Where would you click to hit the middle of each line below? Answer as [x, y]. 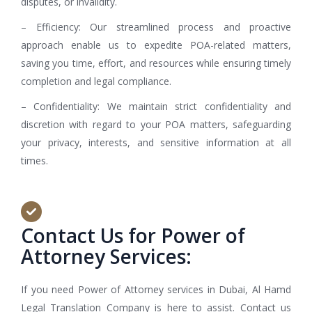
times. [34, 161]
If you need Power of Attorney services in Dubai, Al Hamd [156, 290]
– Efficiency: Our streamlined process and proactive [156, 27]
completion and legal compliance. [96, 81]
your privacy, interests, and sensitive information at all [156, 143]
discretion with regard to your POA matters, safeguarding [156, 125]
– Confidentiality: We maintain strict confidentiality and [156, 107]
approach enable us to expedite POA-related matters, [156, 45]
